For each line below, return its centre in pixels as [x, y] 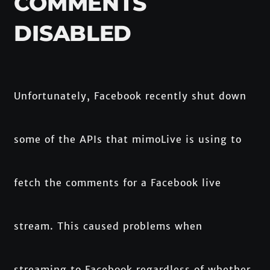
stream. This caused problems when [108, 226]
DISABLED [73, 33]
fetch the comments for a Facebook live [118, 182]
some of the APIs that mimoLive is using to [128, 139]
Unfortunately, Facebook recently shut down [130, 96]
